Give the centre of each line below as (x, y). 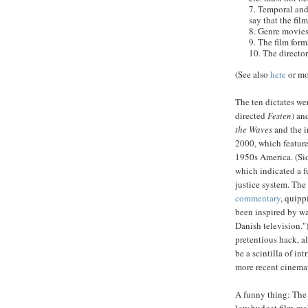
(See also (253, 75)
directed (251, 116)
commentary (258, 198)
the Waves (254, 130)
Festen (279, 116)
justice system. (263, 185)
